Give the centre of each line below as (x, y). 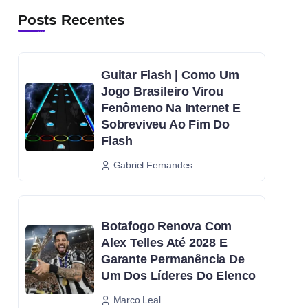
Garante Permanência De (173, 259)
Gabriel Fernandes (153, 165)
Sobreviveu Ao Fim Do (166, 125)
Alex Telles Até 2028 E (164, 242)
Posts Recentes (72, 20)
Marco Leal (137, 299)
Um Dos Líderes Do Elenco (179, 275)
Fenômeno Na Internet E (171, 108)
